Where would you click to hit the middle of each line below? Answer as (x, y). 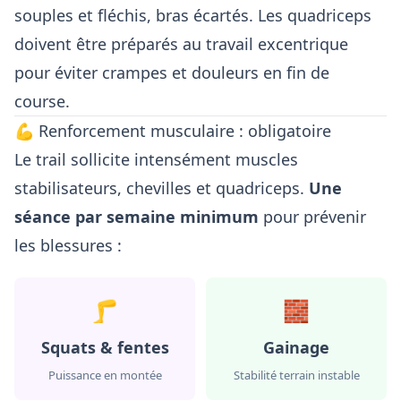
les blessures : (68, 245)
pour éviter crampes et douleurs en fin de (172, 72)
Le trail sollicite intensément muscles (156, 159)
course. (42, 101)
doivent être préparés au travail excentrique (181, 43)
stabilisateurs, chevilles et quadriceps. (162, 188)
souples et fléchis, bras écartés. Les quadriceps (193, 15)
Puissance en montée (105, 375)
